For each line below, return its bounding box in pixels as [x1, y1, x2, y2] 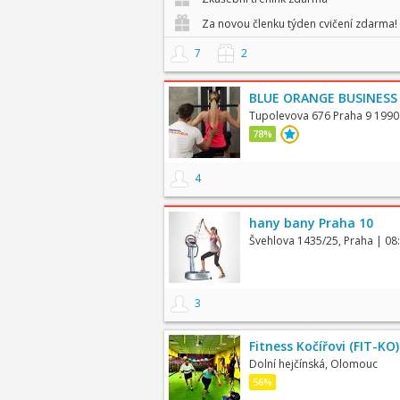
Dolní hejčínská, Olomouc [248, 356, 378, 371]
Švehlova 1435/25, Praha [248, 233, 373, 248]
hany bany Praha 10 [248, 214, 373, 231]
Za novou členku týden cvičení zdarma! [198, 16, 397, 31]
